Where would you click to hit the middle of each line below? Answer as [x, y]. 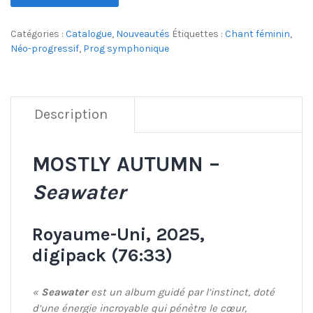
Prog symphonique [126, 49]
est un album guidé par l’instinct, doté [181, 292]
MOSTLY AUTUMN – [126, 165]
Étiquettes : [198, 34]
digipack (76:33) [102, 256]
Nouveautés [143, 34]
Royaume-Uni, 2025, [118, 235]
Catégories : [38, 34]
